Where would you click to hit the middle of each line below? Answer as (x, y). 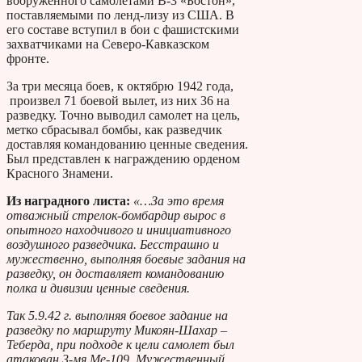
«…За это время (177, 200)
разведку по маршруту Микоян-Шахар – (117, 330)
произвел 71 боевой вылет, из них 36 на (118, 100)
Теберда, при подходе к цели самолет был (120, 344)
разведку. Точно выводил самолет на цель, (123, 115)
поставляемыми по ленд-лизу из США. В (120, 15)
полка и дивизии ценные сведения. (101, 288)
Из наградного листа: (68, 200)
